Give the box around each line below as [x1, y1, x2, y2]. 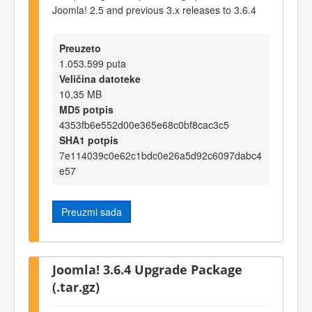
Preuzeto [59, 40, 101, 55]
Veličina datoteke [59, 71, 141, 86]
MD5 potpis [59, 102, 114, 116]
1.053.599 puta [59, 56, 126, 70]
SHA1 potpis [59, 132, 118, 147]
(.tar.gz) [52, 277, 100, 295]
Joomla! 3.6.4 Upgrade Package [52, 260, 242, 278]
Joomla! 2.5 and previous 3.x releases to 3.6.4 [52, 3, 256, 17]
